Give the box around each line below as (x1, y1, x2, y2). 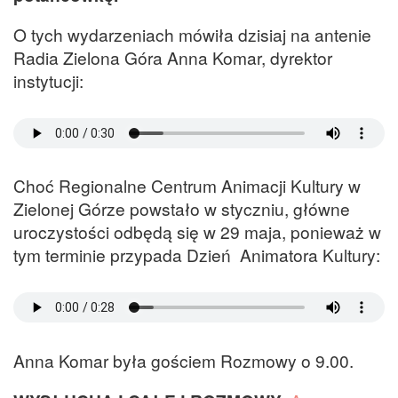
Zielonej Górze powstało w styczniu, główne (13, 196, 350, 221)
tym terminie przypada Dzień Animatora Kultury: (13, 243, 380, 267)
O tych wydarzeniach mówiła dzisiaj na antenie (13, 21, 371, 46)
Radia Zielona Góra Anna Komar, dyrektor (13, 44, 332, 69)
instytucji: (13, 68, 84, 92)
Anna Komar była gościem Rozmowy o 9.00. (13, 347, 354, 372)
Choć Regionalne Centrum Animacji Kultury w (13, 173, 361, 198)
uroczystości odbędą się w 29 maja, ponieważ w (13, 219, 381, 244)
